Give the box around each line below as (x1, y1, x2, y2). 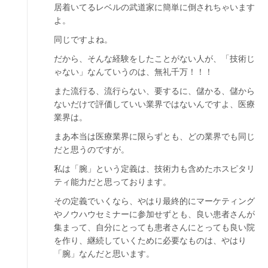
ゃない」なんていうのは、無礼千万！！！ (54, 66, 213, 77)
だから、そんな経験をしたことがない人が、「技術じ (54, 53, 255, 63)
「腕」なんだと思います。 (54, 248, 154, 258)
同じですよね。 (54, 34, 112, 44)
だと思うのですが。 (54, 144, 129, 154)
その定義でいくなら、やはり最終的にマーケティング (54, 196, 255, 206)
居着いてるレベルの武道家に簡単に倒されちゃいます (54, 2, 255, 12)
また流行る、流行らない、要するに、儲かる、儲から (54, 86, 255, 96)
